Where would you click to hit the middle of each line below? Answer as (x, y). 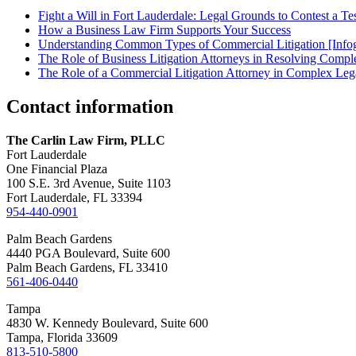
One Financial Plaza (57, 168)
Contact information (90, 106)
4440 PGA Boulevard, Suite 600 (88, 253)
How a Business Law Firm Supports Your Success (164, 29)
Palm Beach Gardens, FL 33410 (87, 267)
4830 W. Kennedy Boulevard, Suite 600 (107, 323)
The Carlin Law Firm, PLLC (86, 140)
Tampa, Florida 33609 (62, 337)
